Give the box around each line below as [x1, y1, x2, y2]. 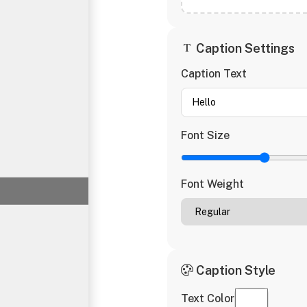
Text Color [181, 292, 234, 305]
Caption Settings [193, 41, 295, 56]
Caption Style [193, 263, 275, 278]
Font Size [181, 129, 230, 142]
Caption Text [181, 67, 247, 80]
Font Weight [181, 177, 244, 191]
